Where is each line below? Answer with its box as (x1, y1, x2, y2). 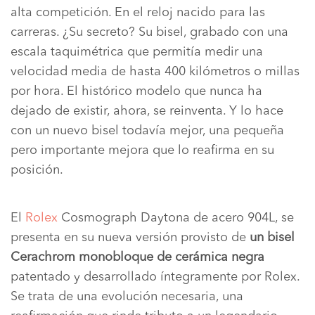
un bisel (250, 231, 295, 244)
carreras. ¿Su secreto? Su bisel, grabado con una (11, 25, 288, 39)
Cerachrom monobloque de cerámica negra (11, 250, 264, 264)
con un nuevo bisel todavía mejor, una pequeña (11, 124, 284, 137)
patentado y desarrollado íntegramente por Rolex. (11, 270, 300, 283)
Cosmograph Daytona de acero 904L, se (58, 211, 294, 224)
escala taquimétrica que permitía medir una (11, 45, 263, 58)
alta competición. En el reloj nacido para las (11, 6, 265, 19)
